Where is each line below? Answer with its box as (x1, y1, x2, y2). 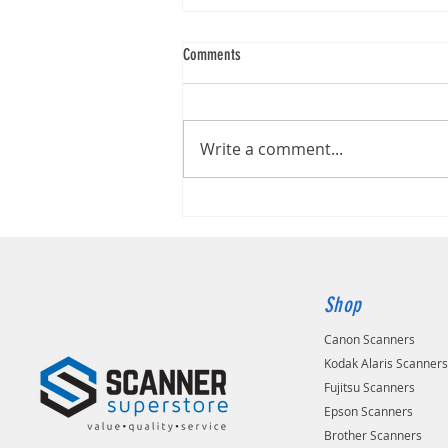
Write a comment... (200, 138, 343, 161)
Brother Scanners (324, 427, 423, 444)
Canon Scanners (324, 331, 416, 348)
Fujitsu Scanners (324, 379, 416, 396)
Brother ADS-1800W (207, 125, 319, 148)
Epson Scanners (324, 403, 414, 420)
